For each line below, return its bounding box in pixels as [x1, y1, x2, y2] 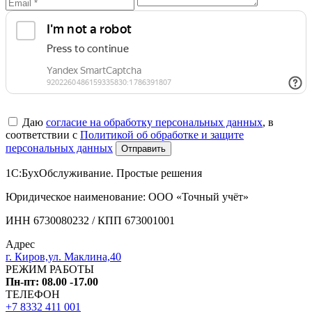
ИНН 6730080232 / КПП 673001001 [6, 214, 175, 226]
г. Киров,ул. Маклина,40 [6, 250, 121, 263]
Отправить [121, 143, 166, 154]
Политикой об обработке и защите [80, 128, 244, 141]
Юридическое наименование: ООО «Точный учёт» [6, 190, 249, 203]
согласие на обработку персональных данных [46, 116, 263, 128]
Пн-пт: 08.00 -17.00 [6, 275, 98, 288]
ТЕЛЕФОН [6, 288, 60, 300]
